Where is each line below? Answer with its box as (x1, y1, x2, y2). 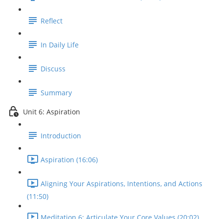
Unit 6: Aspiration (23, 107, 80, 117)
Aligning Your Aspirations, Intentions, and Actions (41, 179, 202, 189)
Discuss (41, 64, 66, 74)
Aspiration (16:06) (41, 155, 98, 165)
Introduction (41, 131, 81, 141)
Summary (41, 88, 72, 98)
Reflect (41, 16, 63, 26)
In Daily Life (41, 40, 79, 50)
